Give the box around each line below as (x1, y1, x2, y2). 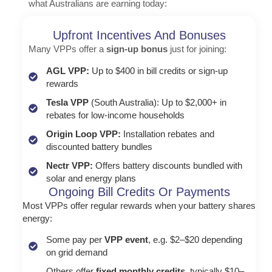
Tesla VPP (46, 97, 91, 107)
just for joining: (167, 44, 226, 55)
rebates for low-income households (46, 109, 185, 120)
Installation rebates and (123, 128, 214, 139)
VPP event (101, 234, 148, 245)
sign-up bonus (106, 44, 168, 55)
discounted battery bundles (46, 141, 152, 152)
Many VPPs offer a (28, 44, 106, 55)
